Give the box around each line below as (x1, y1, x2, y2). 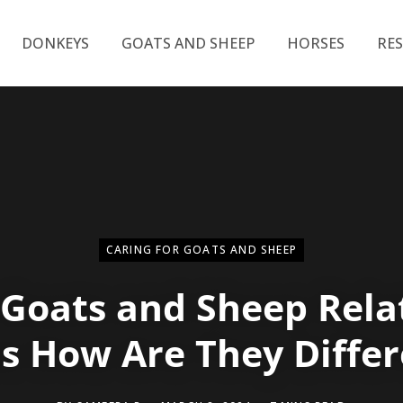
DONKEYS (21, 33, 89, 53)
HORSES (286, 33, 345, 53)
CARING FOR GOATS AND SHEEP (105, 241, 298, 257)
